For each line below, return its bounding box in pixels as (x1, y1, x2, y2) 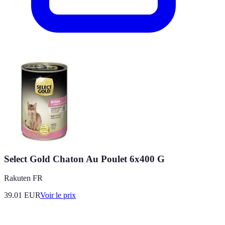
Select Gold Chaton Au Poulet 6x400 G (4, 153, 165, 164)
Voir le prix (40, 191, 76, 200)
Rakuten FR (4, 174, 43, 183)
